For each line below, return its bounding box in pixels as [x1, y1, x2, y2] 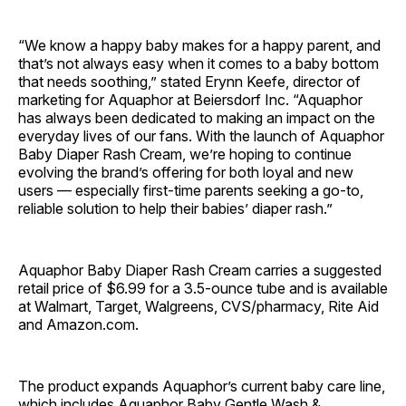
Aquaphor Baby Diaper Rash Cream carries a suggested [18, 260, 382, 279]
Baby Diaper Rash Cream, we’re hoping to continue [18, 144, 352, 163]
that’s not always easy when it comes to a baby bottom [18, 53, 379, 72]
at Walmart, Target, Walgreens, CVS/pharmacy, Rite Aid [18, 296, 379, 315]
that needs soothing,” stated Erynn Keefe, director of [18, 72, 361, 91]
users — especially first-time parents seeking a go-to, [18, 180, 363, 199]
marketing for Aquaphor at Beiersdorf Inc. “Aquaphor [18, 90, 362, 109]
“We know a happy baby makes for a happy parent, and [18, 35, 381, 54]
